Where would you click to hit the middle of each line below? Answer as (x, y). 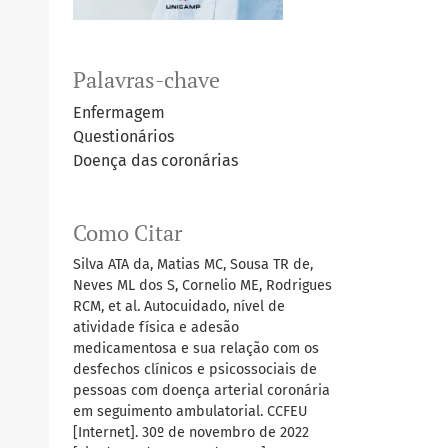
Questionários (123, 136)
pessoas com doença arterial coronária (201, 390)
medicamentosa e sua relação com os (196, 348)
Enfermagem (119, 112)
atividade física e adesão (156, 327)
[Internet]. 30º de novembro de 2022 (191, 432)
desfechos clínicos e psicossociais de (195, 369)
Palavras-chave (146, 79)
